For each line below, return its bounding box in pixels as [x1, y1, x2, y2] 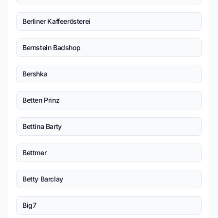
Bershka [22, 70, 48, 78]
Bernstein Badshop [22, 43, 81, 52]
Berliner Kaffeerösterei [22, 17, 91, 25]
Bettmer [22, 148, 47, 157]
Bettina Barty [22, 122, 62, 130]
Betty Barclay [22, 175, 63, 183]
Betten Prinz [22, 96, 60, 104]
